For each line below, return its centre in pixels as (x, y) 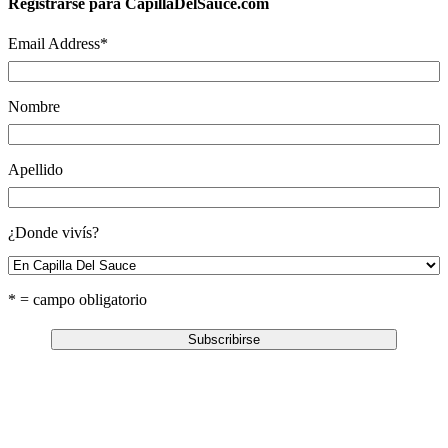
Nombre (34, 106)
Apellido (35, 169)
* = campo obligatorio (77, 300)
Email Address (54, 43)
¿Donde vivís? (53, 232)
